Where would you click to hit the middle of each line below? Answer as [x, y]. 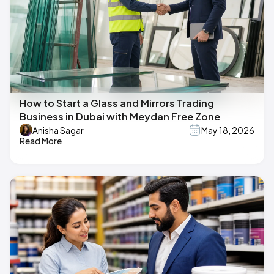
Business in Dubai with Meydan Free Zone [120, 117]
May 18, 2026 [228, 130]
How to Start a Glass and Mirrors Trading [117, 103]
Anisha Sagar [58, 130]
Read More [41, 141]
